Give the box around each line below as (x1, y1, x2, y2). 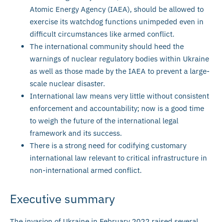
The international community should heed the (30, 41, 184, 51)
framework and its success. (30, 128, 122, 138)
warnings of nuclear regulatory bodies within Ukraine (30, 54, 209, 63)
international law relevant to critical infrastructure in (30, 153, 207, 163)
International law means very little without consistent (30, 91, 209, 101)
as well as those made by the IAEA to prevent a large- (30, 66, 210, 76)
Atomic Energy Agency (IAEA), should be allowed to (30, 4, 204, 14)
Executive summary (10, 190, 115, 207)
